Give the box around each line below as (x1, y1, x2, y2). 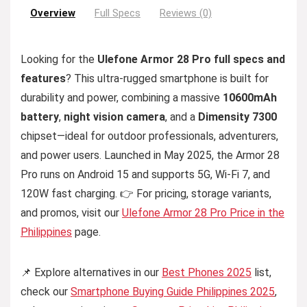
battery (21, 110, 59, 123)
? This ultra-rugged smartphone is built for (66, 72, 269, 85)
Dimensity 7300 (198, 110, 277, 123)
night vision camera (64, 110, 165, 123)
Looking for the (21, 53, 97, 66)
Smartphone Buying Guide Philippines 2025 (71, 285, 275, 298)
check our (21, 285, 71, 298)
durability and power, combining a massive (21, 91, 223, 104)
